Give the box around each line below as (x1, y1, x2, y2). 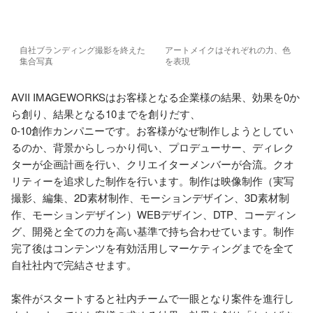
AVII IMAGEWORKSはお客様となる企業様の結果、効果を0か (11, 89, 300, 104)
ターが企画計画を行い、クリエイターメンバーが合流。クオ (11, 156, 294, 171)
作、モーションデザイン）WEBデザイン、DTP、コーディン (11, 207, 296, 221)
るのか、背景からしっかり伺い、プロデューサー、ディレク (11, 140, 294, 154)
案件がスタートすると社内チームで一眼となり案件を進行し (11, 291, 294, 305)
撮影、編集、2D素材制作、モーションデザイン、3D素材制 (11, 190, 289, 205)
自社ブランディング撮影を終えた (20, 43, 145, 55)
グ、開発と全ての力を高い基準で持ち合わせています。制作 (11, 224, 294, 238)
